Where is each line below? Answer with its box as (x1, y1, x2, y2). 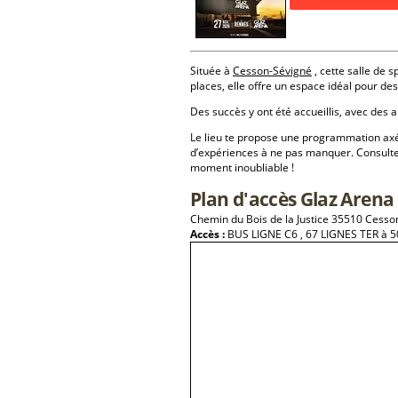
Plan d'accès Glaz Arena (190, 186, 394, 211)
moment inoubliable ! (190, 160, 294, 175)
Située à (190, 63, 233, 78)
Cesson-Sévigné (233, 63, 312, 78)
